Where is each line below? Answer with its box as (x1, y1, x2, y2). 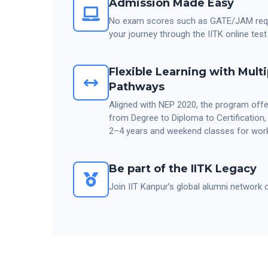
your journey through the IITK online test (109, 29, 267, 39)
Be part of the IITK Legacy (109, 162, 257, 175)
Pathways (109, 80, 165, 93)
